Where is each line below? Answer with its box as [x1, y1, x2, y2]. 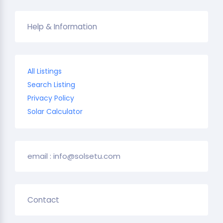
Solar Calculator [27, 106, 83, 116]
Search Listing [27, 79, 75, 90]
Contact [27, 194, 59, 205]
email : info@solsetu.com [27, 150, 120, 161]
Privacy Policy [27, 93, 74, 103]
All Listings [27, 66, 62, 76]
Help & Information [27, 21, 97, 32]
